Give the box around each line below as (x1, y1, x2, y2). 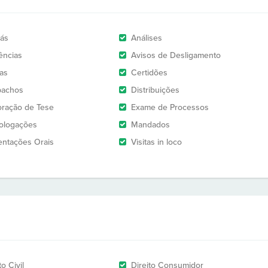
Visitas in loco (131, 137, 182, 147)
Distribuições (131, 85, 179, 95)
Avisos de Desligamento (131, 50, 221, 60)
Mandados (131, 120, 170, 130)
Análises (131, 33, 162, 43)
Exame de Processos (131, 102, 209, 112)
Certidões (131, 68, 167, 78)
